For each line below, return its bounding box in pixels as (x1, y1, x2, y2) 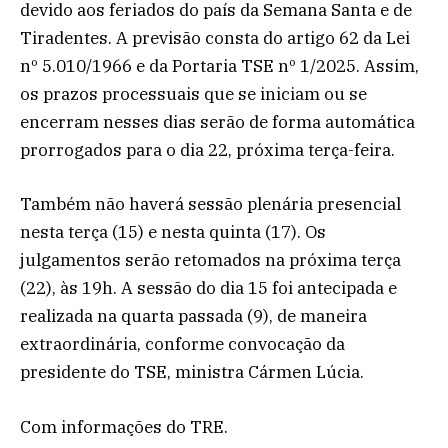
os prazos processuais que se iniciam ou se (20, 83, 367, 106)
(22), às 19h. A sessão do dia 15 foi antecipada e (20, 277, 397, 300)
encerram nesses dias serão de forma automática (20, 111, 415, 134)
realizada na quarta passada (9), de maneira (20, 305, 367, 328)
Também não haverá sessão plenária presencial (20, 193, 401, 216)
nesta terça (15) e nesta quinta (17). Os (20, 221, 326, 244)
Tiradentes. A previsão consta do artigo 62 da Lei (20, 27, 410, 50)
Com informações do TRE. (20, 415, 228, 438)
